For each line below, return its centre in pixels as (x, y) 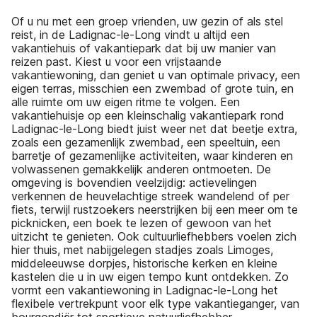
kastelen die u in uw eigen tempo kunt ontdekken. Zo (150, 276)
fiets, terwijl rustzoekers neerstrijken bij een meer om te (155, 209)
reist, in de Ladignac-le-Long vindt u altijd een (131, 34)
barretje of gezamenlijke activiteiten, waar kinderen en (152, 155)
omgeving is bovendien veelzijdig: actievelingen (134, 182)
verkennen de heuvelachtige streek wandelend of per (150, 196)
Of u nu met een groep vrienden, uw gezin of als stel (147, 21)
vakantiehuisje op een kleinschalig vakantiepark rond (148, 115)
